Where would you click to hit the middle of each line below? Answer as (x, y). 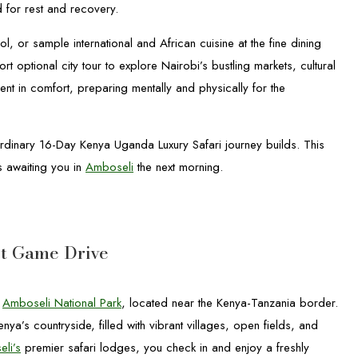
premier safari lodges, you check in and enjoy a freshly (165, 347)
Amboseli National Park (62, 302)
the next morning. (178, 167)
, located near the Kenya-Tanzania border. (230, 302)
